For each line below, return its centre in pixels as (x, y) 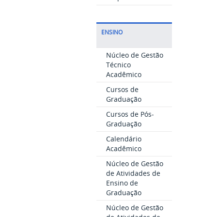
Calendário (124, 139)
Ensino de (122, 183)
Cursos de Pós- (130, 114)
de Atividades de (133, 173)
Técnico (118, 65)
